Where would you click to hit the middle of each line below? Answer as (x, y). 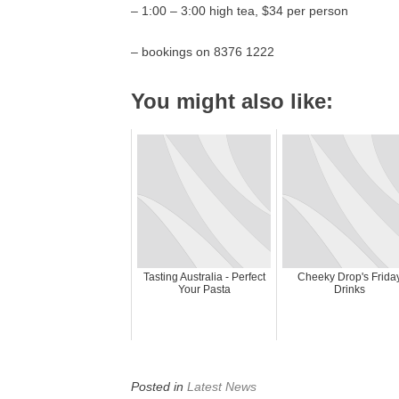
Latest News (222, 387)
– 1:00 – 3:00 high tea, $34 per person (240, 11)
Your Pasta (204, 289)
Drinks (349, 289)
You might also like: (232, 101)
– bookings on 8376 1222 (203, 52)
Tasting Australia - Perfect (204, 277)
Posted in (159, 387)
